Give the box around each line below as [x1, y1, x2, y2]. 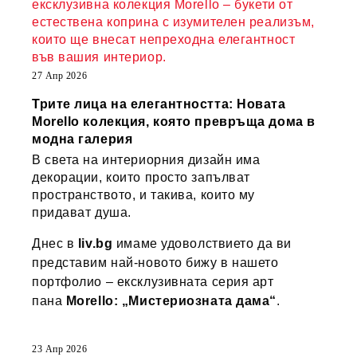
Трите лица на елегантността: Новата [32, 97, 286, 111]
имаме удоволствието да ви [112, 237, 292, 250]
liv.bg [77, 237, 113, 250]
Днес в [32, 237, 78, 250]
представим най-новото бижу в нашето [32, 256, 279, 269]
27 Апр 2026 [32, 70, 88, 81]
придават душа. [32, 206, 131, 219]
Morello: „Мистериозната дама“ [65, 294, 277, 308]
